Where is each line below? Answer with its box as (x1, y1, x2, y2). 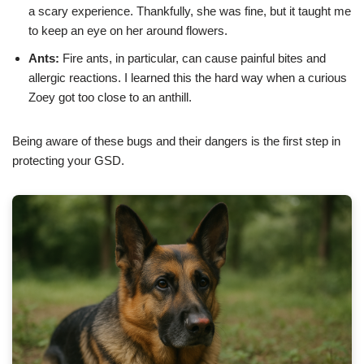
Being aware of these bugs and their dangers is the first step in (12, 133, 340, 148)
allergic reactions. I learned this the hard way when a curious (28, 70, 347, 84)
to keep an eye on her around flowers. (28, 23, 227, 37)
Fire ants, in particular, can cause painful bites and (59, 50, 326, 65)
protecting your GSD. (12, 153, 124, 167)
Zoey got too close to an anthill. (28, 89, 192, 104)
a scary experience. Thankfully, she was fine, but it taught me (28, 3, 351, 18)
